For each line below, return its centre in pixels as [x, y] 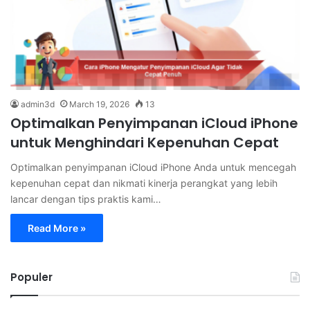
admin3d [38, 104]
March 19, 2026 [99, 104]
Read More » [57, 228]
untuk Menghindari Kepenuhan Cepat [145, 142]
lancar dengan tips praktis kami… [86, 199]
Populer [31, 277]
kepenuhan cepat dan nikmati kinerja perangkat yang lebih [144, 183]
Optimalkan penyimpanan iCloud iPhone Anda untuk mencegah [153, 167]
